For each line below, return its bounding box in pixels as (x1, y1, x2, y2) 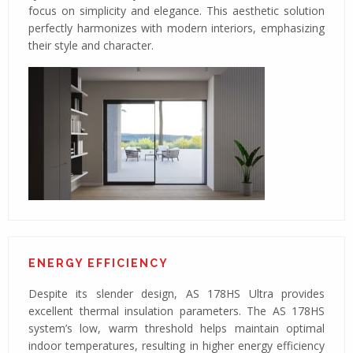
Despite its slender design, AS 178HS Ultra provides (28, 286, 325, 301)
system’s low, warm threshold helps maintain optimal (28, 321, 325, 336)
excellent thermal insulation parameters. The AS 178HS (28, 303, 325, 318)
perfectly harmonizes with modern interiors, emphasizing (28, 20, 325, 35)
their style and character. (28, 38, 154, 53)
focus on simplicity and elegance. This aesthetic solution (28, 3, 325, 18)
